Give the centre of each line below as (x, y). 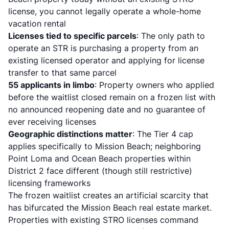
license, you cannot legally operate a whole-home (105, 11)
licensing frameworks (49, 183)
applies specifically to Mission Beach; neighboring (105, 146)
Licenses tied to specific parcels (72, 36)
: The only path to (171, 36)
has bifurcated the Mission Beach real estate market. (110, 208)
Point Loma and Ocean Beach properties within (99, 158)
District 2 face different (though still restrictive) (100, 171)
